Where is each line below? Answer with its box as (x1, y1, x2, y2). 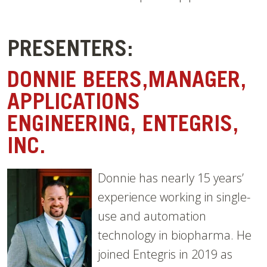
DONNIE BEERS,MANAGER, (7, 71, 246, 94)
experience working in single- (98, 189, 250, 206)
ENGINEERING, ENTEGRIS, (7, 115, 238, 138)
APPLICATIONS (7, 93, 140, 116)
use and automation (98, 208, 206, 225)
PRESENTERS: (7, 40, 133, 63)
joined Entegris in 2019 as (98, 246, 232, 263)
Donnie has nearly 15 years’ (98, 170, 244, 187)
